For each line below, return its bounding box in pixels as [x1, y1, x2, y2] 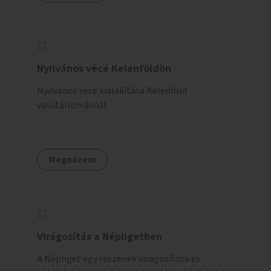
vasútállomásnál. [37, 98, 108, 112]
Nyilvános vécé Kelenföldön [37, 60, 171, 76]
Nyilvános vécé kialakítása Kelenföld [37, 83, 187, 97]
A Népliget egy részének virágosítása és [37, 252, 200, 266]
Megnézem [48, 152, 96, 166]
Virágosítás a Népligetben [37, 229, 162, 244]
